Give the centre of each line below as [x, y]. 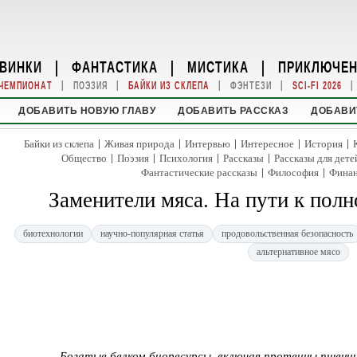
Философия [293, 173]
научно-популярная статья [152, 233]
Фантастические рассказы [199, 173]
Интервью [208, 144]
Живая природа [139, 144]
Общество [84, 158]
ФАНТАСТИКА [115, 66]
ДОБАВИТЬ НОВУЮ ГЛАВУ [87, 111]
